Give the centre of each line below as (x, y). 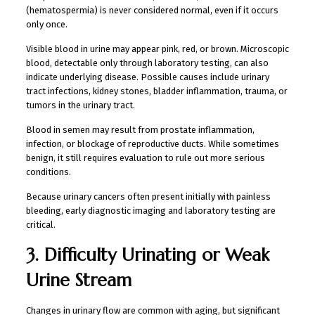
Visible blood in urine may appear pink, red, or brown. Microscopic (157, 49)
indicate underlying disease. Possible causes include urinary (147, 77)
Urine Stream (78, 280)
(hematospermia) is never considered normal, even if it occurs (152, 10)
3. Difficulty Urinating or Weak (147, 255)
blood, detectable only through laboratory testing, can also (147, 63)
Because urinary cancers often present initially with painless (148, 196)
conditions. (48, 172)
